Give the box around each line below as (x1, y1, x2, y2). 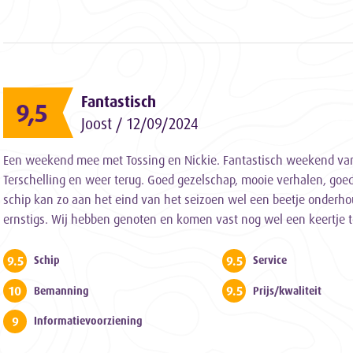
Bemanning (34, 284, 89, 297)
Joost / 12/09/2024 (81, 114, 199, 133)
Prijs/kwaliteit (253, 284, 322, 297)
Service (253, 254, 288, 266)
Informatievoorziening (34, 314, 143, 328)
